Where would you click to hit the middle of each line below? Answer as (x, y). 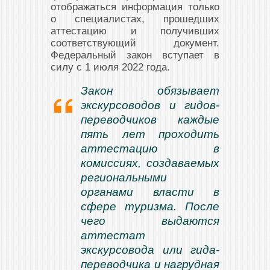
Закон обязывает (150, 91)
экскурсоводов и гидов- (150, 105)
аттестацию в (150, 149)
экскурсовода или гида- (150, 250)
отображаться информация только (135, 7)
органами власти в (150, 192)
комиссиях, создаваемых (150, 163)
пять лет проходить (150, 134)
